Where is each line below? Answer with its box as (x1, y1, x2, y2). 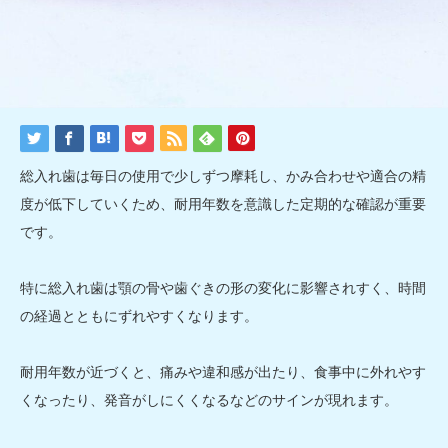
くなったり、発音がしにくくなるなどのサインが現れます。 (20, 391, 398, 408)
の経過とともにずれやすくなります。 (20, 307, 258, 324)
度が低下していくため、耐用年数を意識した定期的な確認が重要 (20, 195, 426, 212)
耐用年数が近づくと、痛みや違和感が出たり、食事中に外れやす (20, 363, 426, 380)
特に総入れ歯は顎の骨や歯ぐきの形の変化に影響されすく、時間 (20, 279, 426, 296)
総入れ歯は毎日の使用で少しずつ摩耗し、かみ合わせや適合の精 (20, 167, 426, 184)
